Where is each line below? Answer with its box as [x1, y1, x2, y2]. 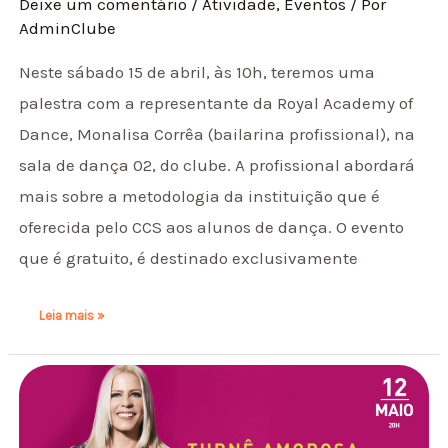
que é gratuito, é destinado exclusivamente [19, 247, 359, 268]
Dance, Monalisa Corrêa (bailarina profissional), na [19, 123, 416, 144]
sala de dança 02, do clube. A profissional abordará [19, 154, 416, 175]
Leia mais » [39, 308, 105, 324]
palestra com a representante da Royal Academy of [19, 92, 414, 113]
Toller [38, 389, 70, 405]
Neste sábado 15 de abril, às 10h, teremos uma [19, 61, 376, 82]
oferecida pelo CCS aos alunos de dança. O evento [19, 216, 405, 237]
